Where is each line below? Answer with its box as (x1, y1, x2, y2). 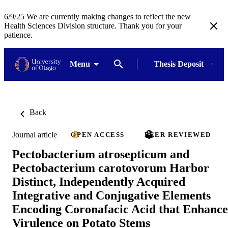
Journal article (12, 130, 57, 139)
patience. (4, 31, 33, 39)
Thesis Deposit (153, 60, 204, 68)
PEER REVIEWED (145, 131, 212, 138)
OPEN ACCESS (71, 131, 125, 138)
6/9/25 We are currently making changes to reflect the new (4, 12, 191, 21)
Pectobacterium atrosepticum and (12, 147, 189, 161)
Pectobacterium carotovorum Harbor (12, 161, 209, 175)
